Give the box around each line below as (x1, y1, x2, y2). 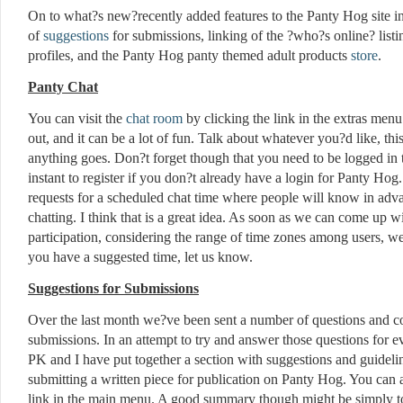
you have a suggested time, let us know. (28, 249, 253, 264)
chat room (126, 111, 183, 126)
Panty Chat (28, 79, 98, 94)
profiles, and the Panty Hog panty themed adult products (28, 48, 351, 63)
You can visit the (28, 111, 126, 126)
